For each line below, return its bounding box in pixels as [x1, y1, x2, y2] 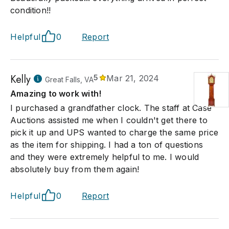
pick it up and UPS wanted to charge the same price [10, 127, 219, 138]
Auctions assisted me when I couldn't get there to [10, 115, 208, 125]
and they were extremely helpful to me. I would [10, 152, 199, 162]
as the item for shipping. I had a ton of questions [10, 140, 203, 150]
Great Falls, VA [45, 75, 94, 84]
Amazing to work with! [10, 88, 102, 99]
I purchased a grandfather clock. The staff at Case [10, 103, 212, 113]
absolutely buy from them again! [10, 164, 140, 174]
